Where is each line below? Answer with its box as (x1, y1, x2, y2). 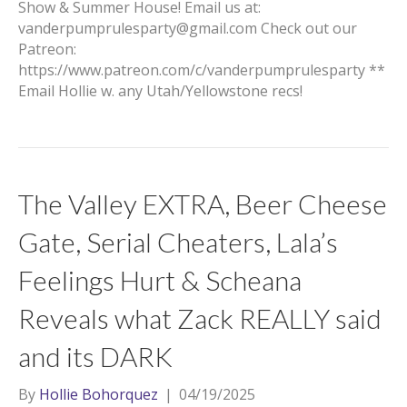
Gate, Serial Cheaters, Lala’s (18, 225, 338, 258)
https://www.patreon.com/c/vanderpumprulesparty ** (18, 60, 385, 80)
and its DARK (18, 340, 173, 372)
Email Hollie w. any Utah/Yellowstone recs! (18, 81, 303, 101)
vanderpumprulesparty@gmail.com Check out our (18, 18, 357, 38)
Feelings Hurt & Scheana (18, 263, 302, 296)
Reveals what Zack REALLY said (18, 302, 382, 334)
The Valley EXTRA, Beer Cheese (18, 187, 387, 220)
